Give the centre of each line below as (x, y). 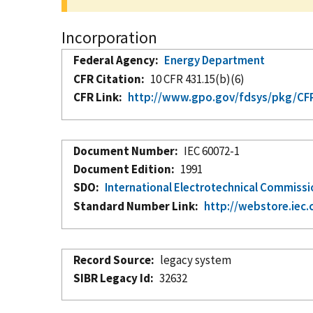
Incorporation (109, 37)
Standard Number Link (134, 206)
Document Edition (122, 169)
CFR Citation (107, 79)
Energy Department (215, 60)
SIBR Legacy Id (112, 278)
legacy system (196, 260)
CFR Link (96, 97)
